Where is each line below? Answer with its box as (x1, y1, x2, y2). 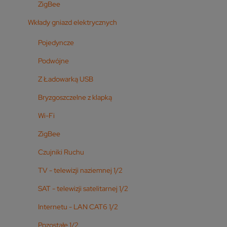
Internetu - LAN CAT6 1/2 (38, 202, 118, 211)
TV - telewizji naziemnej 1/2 (38, 165, 123, 175)
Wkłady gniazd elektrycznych (28, 17, 117, 27)
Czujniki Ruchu (38, 147, 84, 157)
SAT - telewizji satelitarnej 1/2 (38, 183, 128, 193)
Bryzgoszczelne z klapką (38, 92, 112, 102)
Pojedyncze (38, 37, 74, 47)
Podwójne (38, 56, 69, 65)
